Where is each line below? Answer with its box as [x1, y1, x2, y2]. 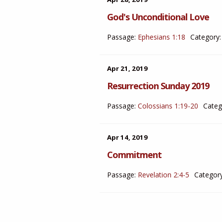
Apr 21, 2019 [107, 64, 148, 73]
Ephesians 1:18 [138, 32, 185, 42]
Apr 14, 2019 [107, 133, 148, 142]
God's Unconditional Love [107, 11, 209, 23]
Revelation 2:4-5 [138, 170, 189, 179]
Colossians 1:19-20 [138, 101, 198, 111]
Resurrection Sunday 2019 [107, 80, 209, 92]
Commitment [107, 149, 162, 161]
